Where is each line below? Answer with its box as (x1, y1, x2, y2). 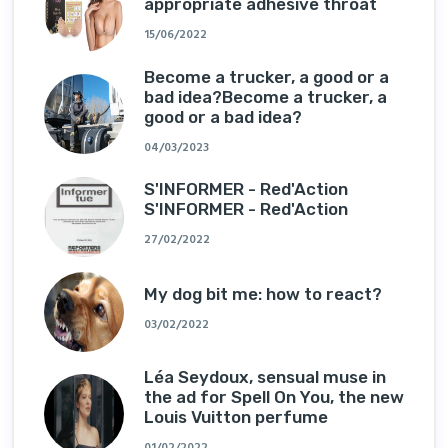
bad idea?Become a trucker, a (144, 86, 387, 107)
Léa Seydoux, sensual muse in (144, 366, 386, 387)
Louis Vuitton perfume (144, 406, 328, 427)
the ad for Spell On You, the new (144, 386, 404, 407)
